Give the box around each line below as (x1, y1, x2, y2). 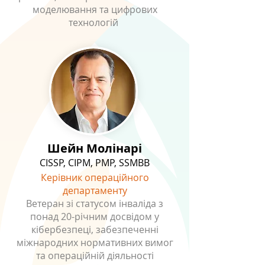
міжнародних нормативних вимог (16, 236, 173, 249)
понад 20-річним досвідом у (30, 210, 159, 223)
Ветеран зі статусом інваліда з (26, 197, 163, 210)
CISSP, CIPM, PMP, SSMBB (40, 156, 150, 169)
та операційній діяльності (35, 249, 154, 262)
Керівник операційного (40, 171, 149, 184)
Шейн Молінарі (47, 140, 142, 156)
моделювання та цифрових (32, 3, 157, 16)
